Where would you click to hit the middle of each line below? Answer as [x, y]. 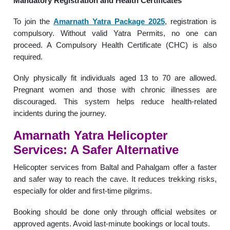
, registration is [190, 21]
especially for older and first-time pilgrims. [83, 190]
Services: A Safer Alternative [96, 149]
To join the [34, 21]
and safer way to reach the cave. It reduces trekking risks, [115, 179]
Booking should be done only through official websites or [115, 212]
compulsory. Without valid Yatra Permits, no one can [115, 33]
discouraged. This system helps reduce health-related [115, 101]
